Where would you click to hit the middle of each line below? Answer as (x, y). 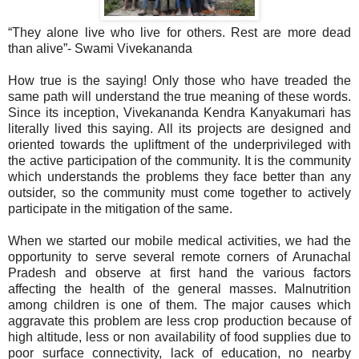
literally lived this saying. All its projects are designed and (179, 128)
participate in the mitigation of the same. (120, 208)
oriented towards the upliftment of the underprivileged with (179, 144)
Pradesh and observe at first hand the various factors (179, 272)
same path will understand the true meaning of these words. (179, 96)
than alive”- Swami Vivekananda (100, 48)
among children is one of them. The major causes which (179, 305)
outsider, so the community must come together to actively (179, 192)
